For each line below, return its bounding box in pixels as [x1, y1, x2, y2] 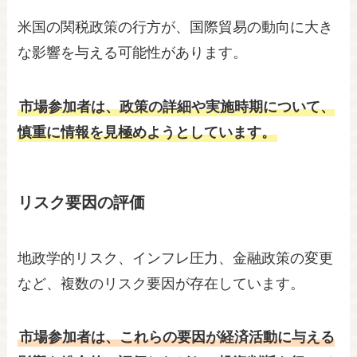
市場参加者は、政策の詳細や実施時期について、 [19, 99, 335, 116]
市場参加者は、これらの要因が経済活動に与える [19, 329, 335, 346]
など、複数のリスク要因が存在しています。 [18, 275, 305, 292]
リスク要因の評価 [18, 194, 146, 212]
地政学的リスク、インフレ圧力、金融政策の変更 [18, 249, 334, 266]
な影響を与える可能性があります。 [18, 45, 248, 61]
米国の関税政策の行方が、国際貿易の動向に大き [18, 19, 334, 36]
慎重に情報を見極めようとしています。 [18, 124, 277, 141]
